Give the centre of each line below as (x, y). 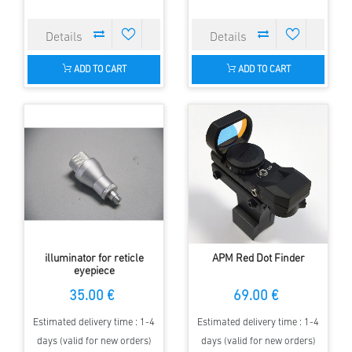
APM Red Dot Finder (258, 258)
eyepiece (94, 271)
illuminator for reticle (94, 258)
